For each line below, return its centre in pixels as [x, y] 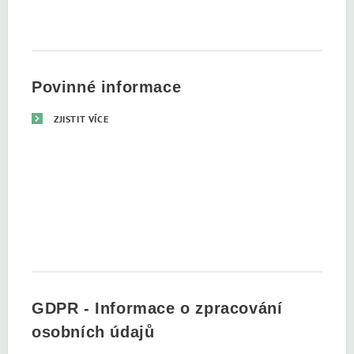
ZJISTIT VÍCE [81, 119]
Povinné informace [107, 87]
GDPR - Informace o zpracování [157, 308]
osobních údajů [93, 331]
